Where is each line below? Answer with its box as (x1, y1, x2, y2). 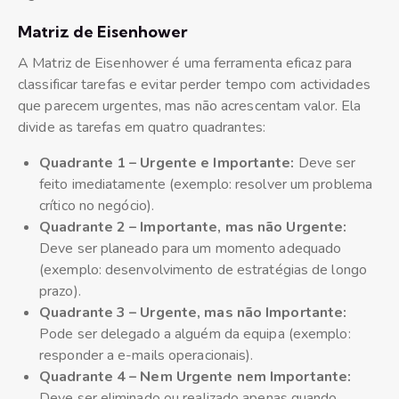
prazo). (39, 281, 81, 302)
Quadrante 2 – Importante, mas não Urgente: (39, 217, 347, 238)
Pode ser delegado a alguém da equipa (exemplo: (39, 324, 351, 345)
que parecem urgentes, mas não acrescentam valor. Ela (18, 96, 362, 117)
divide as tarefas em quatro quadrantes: (18, 118, 265, 138)
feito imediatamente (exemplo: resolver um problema (39, 175, 373, 195)
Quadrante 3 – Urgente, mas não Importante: (39, 303, 347, 323)
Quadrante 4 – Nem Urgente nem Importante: (39, 367, 352, 387)
